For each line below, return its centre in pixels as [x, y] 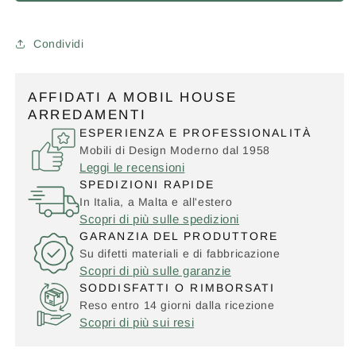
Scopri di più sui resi [137, 322]
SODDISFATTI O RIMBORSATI [178, 287]
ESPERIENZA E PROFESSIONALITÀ [195, 132]
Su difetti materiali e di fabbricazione [180, 253]
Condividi [59, 43]
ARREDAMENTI [87, 115]
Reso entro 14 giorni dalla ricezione [177, 305]
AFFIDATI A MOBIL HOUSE [133, 98]
